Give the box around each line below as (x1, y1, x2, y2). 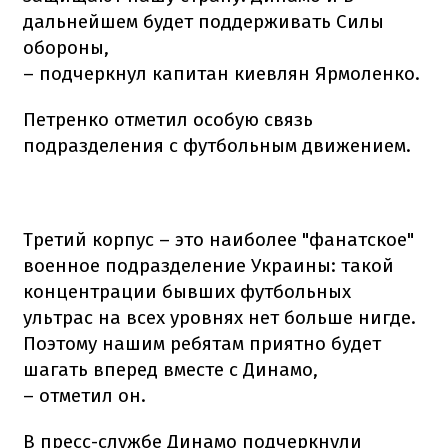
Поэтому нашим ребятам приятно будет (23, 331, 381, 355)
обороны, (23, 35, 109, 59)
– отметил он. (23, 383, 146, 407)
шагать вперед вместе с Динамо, (23, 357, 318, 381)
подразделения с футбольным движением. (23, 133, 411, 157)
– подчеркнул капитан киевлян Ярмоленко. (23, 61, 420, 85)
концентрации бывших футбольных (23, 279, 351, 303)
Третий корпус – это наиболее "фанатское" (23, 227, 414, 251)
